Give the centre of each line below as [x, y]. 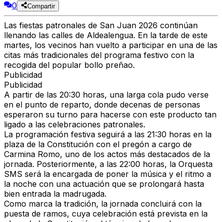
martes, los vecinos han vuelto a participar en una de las [111, 45]
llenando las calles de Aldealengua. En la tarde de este [106, 35]
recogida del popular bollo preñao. [69, 65]
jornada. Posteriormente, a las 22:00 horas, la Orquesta [108, 164]
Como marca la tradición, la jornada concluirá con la [103, 204]
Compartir [41, 6]
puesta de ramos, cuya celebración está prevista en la [106, 214]
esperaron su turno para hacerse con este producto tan [110, 115]
